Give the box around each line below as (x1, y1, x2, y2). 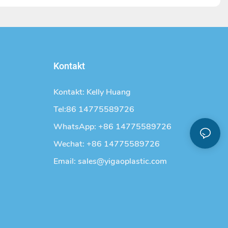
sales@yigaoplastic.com (77, 156, 167, 167)
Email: (53, 156, 78, 167)
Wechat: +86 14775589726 (53, 138, 160, 150)
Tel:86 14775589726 (53, 104, 134, 116)
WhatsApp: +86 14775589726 (53, 121, 172, 133)
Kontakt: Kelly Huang (53, 87, 133, 98)
